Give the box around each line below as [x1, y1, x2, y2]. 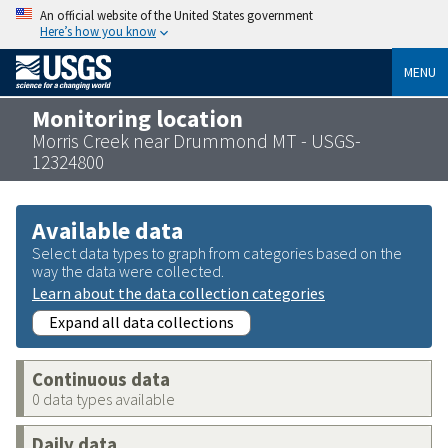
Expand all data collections [49, 311, 234, 332]
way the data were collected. [32, 260, 224, 281]
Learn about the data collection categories [32, 282, 325, 303]
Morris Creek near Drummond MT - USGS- [32, 128, 361, 153]
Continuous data [32, 367, 170, 391]
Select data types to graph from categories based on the [32, 242, 402, 263]
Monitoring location [32, 103, 243, 133]
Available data [32, 214, 183, 246]
